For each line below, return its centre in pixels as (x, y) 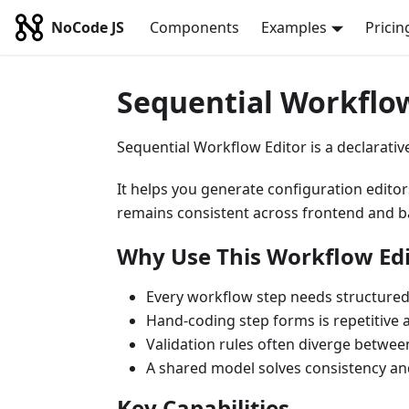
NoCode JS (88, 27)
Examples (294, 27)
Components (194, 27)
